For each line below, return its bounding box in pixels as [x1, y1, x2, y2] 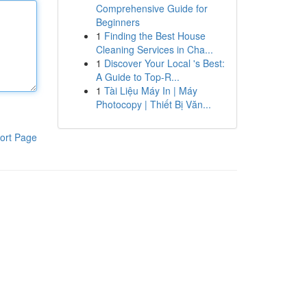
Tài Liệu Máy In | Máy [103, 84, 197, 97]
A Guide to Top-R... [95, 70, 180, 84]
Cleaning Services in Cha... [95, 42, 213, 56]
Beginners [95, 15, 140, 29]
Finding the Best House [103, 29, 206, 42]
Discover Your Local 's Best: [103, 56, 225, 70]
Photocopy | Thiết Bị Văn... [95, 97, 211, 111]
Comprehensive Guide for [95, 1, 208, 15]
